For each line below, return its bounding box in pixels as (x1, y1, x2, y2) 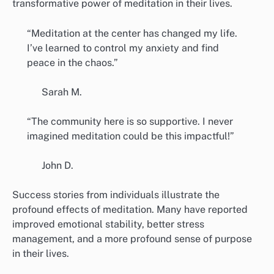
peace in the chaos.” (27, 56, 118, 68)
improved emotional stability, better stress (12, 218, 204, 230)
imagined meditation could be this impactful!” (27, 130, 234, 142)
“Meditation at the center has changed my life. (27, 27, 237, 39)
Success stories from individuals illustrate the (12, 188, 220, 201)
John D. (42, 159, 73, 171)
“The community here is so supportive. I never (27, 115, 233, 127)
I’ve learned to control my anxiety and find (27, 42, 219, 54)
